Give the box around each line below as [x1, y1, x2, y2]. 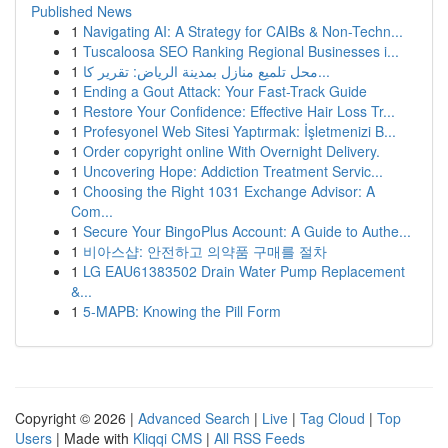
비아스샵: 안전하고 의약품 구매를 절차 [83, 241, 327, 261]
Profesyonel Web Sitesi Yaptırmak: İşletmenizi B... [83, 121, 396, 141]
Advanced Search [138, 408, 250, 428]
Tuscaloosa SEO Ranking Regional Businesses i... [83, 41, 399, 61]
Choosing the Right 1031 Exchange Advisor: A [83, 181, 375, 201]
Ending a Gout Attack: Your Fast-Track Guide [83, 81, 367, 101]
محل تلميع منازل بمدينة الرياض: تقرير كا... [318, 61, 330, 81]
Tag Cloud [300, 408, 365, 428]
